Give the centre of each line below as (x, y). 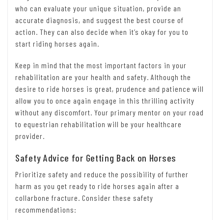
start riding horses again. (57, 44)
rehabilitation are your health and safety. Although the (103, 77)
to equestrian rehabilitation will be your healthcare (98, 124)
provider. (30, 136)
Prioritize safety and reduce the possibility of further (102, 174)
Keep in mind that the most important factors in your (101, 65)
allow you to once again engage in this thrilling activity (105, 101)
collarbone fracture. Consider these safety (84, 198)
